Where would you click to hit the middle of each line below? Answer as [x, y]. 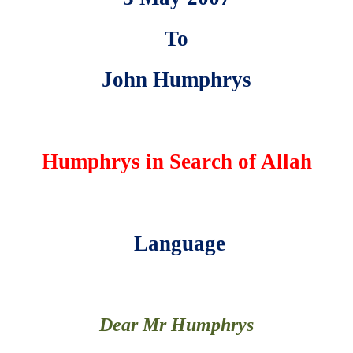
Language [176, 243]
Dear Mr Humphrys [176, 324]
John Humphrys [176, 79]
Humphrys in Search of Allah [176, 161]
